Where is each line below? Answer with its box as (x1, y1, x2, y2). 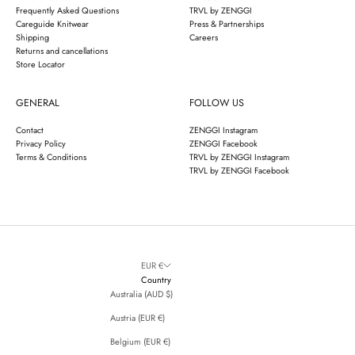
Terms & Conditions (16, 150, 86, 163)
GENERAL (16, 95, 59, 110)
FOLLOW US (189, 95, 244, 110)
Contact (16, 123, 44, 136)
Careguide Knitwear (16, 17, 89, 30)
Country (140, 273, 171, 287)
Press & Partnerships (189, 17, 264, 30)
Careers (189, 30, 218, 44)
